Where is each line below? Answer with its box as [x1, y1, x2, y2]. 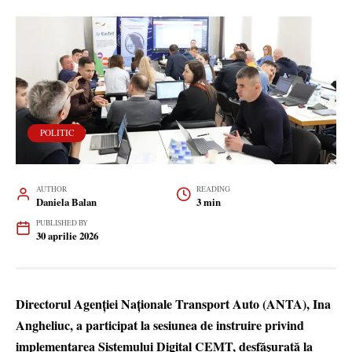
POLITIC [39, 126, 74, 139]
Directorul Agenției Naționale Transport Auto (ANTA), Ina [16, 295, 331, 313]
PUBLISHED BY [35, 218, 88, 229]
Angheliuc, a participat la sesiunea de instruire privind [16, 316, 304, 335]
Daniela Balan [35, 195, 97, 210]
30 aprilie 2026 [35, 229, 98, 244]
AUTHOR [35, 184, 67, 195]
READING [196, 184, 230, 195]
